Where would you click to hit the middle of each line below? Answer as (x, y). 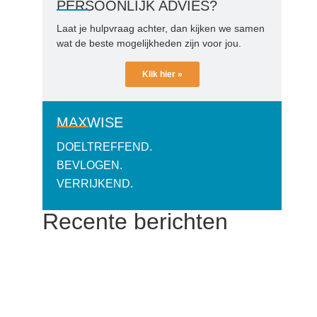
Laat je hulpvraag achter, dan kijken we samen (161, 29)
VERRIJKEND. (95, 183)
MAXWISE (90, 122)
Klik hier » (162, 74)
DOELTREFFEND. (104, 146)
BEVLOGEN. (90, 165)
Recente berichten (135, 222)
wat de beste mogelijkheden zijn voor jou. (149, 44)
